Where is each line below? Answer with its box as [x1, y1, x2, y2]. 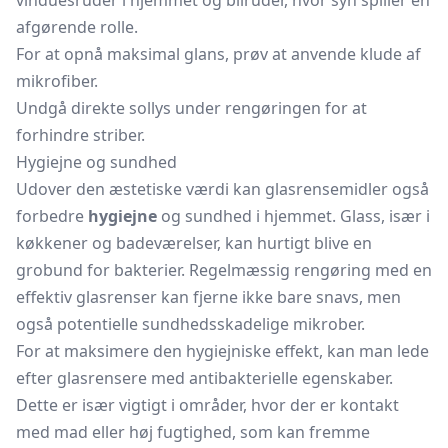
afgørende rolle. [16, 16, 138, 38]
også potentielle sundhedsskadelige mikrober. [16, 313, 365, 335]
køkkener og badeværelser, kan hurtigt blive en [16, 232, 372, 254]
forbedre [16, 205, 88, 227]
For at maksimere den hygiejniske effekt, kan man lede [16, 340, 429, 362]
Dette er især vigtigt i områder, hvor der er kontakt [16, 394, 399, 416]
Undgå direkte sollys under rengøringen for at [16, 97, 367, 119]
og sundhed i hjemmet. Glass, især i [157, 205, 430, 227]
